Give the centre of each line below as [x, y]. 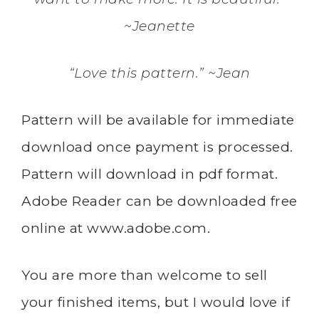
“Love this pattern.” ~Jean [159, 73]
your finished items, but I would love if [156, 302]
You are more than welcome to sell [145, 275]
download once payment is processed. [157, 147]
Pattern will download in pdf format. [150, 174]
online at [54, 228]
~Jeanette [159, 26]
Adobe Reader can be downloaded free [159, 201]
